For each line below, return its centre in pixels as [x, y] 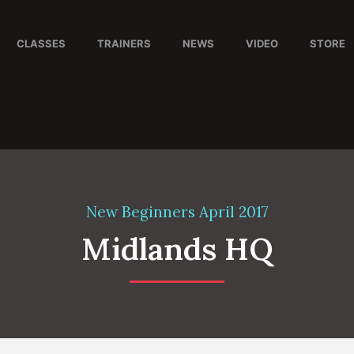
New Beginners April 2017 [177, 212]
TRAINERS [124, 43]
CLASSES [41, 43]
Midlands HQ [177, 249]
